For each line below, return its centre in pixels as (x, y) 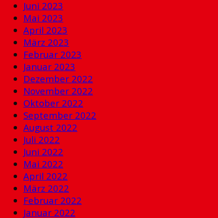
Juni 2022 (43, 151)
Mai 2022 (43, 163)
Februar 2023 (53, 54)
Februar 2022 (53, 200)
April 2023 (45, 30)
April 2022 (45, 176)
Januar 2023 (49, 66)
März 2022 (46, 188)
